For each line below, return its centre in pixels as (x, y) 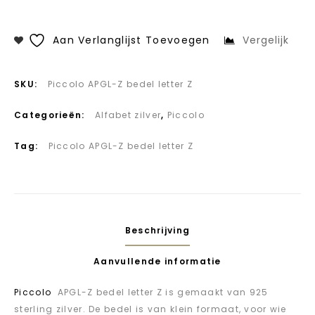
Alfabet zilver (128, 115)
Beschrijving (157, 230)
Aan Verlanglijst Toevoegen (131, 40)
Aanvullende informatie (157, 261)
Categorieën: (51, 115)
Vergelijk (265, 40)
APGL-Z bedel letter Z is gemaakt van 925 (160, 292)
